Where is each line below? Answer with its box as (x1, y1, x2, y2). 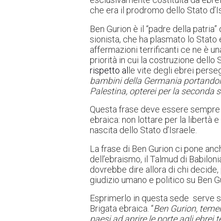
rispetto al (90, 65, 128, 75)
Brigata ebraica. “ (90, 203, 153, 214)
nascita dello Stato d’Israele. (90, 125, 197, 136)
